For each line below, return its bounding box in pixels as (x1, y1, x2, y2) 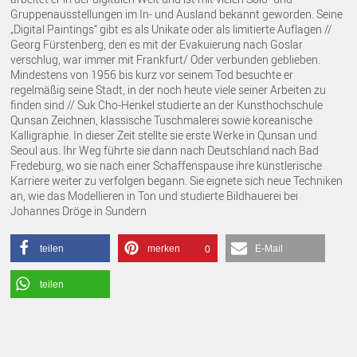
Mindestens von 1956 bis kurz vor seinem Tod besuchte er (10, 66, 294, 82)
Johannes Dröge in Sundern (10, 202, 147, 218)
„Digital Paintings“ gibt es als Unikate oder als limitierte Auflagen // (10, 21, 333, 37)
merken (147, 242, 181, 254)
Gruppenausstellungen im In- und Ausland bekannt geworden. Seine (10, 6, 343, 22)
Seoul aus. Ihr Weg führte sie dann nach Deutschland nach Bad (10, 142, 320, 158)
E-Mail (255, 242, 284, 254)
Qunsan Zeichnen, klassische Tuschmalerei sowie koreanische (10, 112, 313, 127)
